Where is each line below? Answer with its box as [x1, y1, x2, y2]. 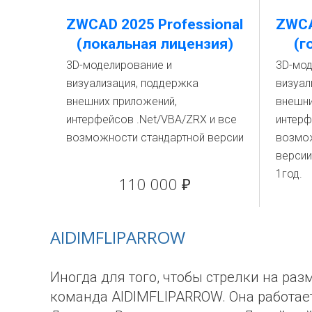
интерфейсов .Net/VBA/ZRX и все [66, 112, 237, 126]
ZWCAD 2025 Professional [66, 15, 243, 33]
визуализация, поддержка [66, 76, 198, 90]
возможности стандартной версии [66, 130, 244, 144]
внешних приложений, [66, 94, 177, 108]
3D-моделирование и [66, 58, 172, 72]
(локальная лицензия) [76, 35, 233, 52]
